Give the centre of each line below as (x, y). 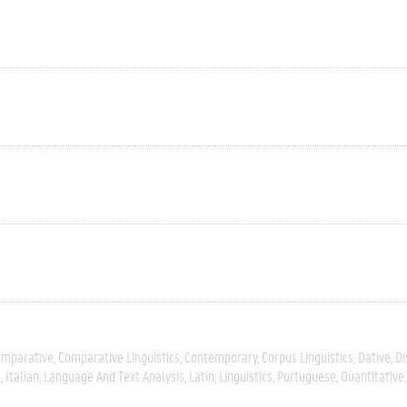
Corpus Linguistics (308, 357)
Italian (22, 376)
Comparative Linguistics (119, 357)
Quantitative (372, 376)
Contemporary (221, 357)
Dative (374, 357)
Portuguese (307, 376)
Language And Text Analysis (114, 376)
